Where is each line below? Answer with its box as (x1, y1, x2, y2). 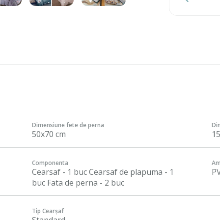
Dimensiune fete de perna (32, 121, 104, 129)
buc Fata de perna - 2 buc (32, 177, 124, 188)
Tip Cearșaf (32, 207, 64, 215)
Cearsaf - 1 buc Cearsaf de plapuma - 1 (32, 166, 174, 177)
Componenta (32, 158, 68, 167)
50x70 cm (32, 129, 66, 139)
